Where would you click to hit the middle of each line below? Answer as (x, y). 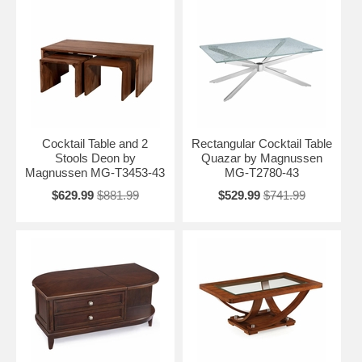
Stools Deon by (95, 158)
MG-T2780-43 (261, 172)
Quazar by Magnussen (261, 158)
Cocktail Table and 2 (95, 143)
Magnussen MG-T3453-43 (95, 172)
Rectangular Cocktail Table (261, 143)
